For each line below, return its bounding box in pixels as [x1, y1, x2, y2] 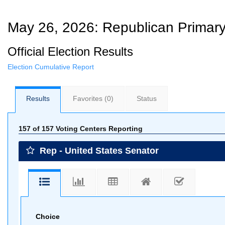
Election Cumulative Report [8, 63, 94, 71]
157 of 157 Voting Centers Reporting [19, 124, 143, 133]
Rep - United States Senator [37, 145, 159, 156]
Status [137, 94, 157, 102]
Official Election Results [8, 45, 133, 58]
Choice [36, 212, 60, 220]
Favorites [73, 94, 104, 102]
